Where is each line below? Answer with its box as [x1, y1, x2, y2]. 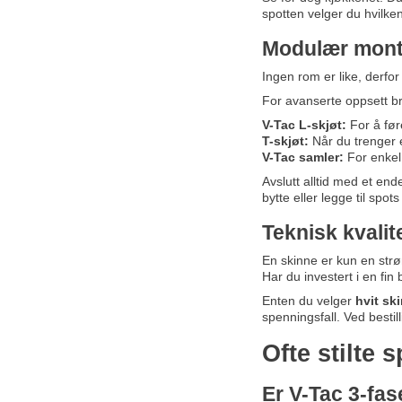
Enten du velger [261, 293, 355, 309]
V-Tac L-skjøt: [261, 118, 346, 133]
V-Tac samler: [261, 150, 344, 165]
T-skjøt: [261, 134, 309, 149]
